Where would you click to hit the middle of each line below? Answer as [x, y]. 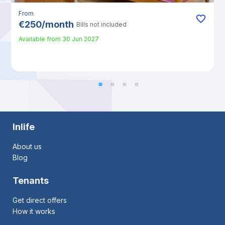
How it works [34, 211]
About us [27, 147]
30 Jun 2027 [81, 39]
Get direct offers [40, 200]
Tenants [31, 180]
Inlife [24, 127]
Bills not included [102, 24]
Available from [40, 39]
